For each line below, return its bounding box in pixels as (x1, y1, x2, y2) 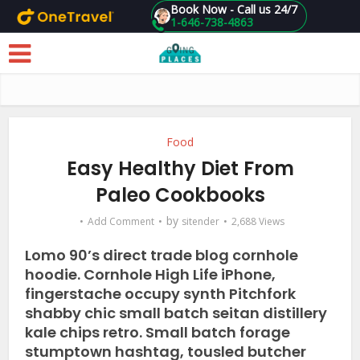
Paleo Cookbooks (95, 182, 265, 208)
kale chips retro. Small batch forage (25, 322, 291, 342)
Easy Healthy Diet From (66, 155, 294, 182)
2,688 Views (231, 215, 284, 228)
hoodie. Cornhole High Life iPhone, (25, 264, 276, 284)
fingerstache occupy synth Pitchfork (25, 284, 297, 304)
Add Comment (88, 215, 154, 228)
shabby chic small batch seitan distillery (25, 303, 328, 323)
